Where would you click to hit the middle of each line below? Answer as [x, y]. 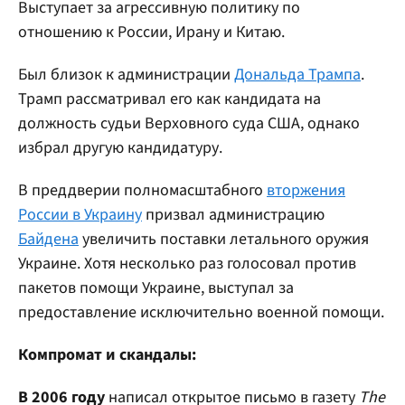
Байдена [48, 239]
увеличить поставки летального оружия [224, 239]
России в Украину [80, 215]
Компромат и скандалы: [107, 355]
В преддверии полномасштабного [142, 190]
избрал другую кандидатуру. [120, 148]
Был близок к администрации [126, 75]
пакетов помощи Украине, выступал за [156, 288]
